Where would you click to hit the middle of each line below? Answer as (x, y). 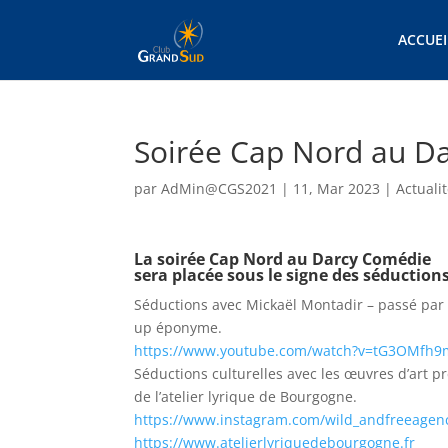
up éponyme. (178, 327)
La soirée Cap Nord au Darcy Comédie (283, 259)
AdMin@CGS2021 (219, 188)
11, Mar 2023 (337, 188)
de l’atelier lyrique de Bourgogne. (246, 396)
